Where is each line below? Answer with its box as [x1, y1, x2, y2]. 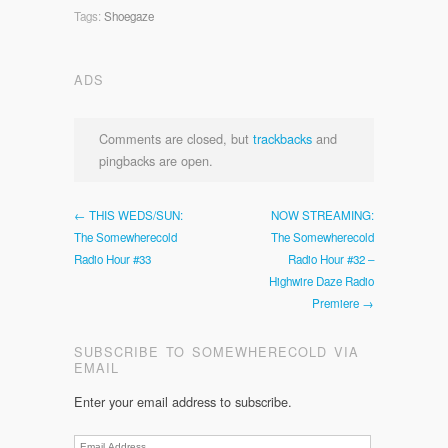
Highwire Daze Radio [269, 272, 374, 289]
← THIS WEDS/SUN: [74, 206, 183, 223]
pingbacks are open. [99, 150, 213, 170]
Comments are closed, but [99, 128, 253, 148]
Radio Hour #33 [74, 250, 151, 267]
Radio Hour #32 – [288, 250, 374, 267]
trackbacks [253, 128, 312, 148]
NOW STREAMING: [271, 206, 374, 223]
